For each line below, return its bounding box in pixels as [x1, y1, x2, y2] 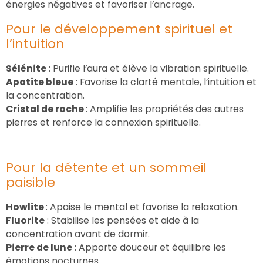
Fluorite [6, 213, 45, 227]
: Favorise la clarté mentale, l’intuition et [73, 75, 257, 89]
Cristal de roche [6, 102, 86, 116]
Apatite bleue [6, 75, 73, 89]
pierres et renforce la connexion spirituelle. [6, 115, 201, 129]
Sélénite [6, 61, 46, 75]
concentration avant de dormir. [6, 227, 150, 241]
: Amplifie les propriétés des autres [86, 102, 244, 116]
